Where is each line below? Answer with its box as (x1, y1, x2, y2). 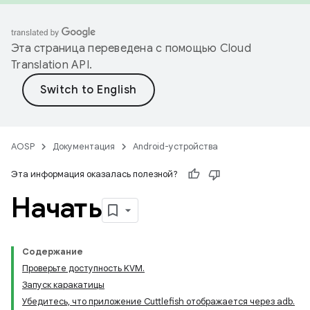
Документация (53, 140, 115, 152)
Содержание (22, 246, 83, 257)
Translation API (11, 58, 89, 72)
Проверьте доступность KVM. (22, 262, 145, 274)
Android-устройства (133, 140, 218, 152)
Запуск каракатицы (22, 279, 104, 291)
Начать (11, 190, 102, 225)
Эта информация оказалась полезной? (11, 168, 178, 180)
